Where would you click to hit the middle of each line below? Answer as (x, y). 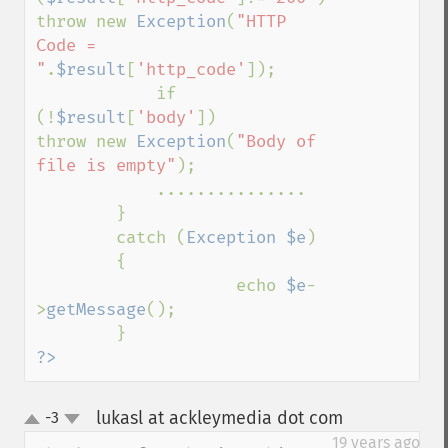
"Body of (276, 141)
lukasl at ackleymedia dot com (219, 418)
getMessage (96, 309)
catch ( (151, 237)
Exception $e (246, 237)
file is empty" (106, 165)
